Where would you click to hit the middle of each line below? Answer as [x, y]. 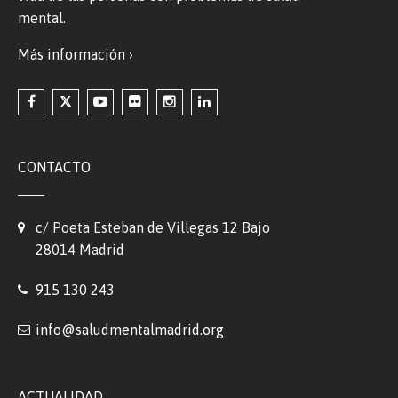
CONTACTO [54, 167]
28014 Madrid [80, 250]
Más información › [76, 55]
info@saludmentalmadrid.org [130, 330]
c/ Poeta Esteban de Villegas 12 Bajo [153, 228]
